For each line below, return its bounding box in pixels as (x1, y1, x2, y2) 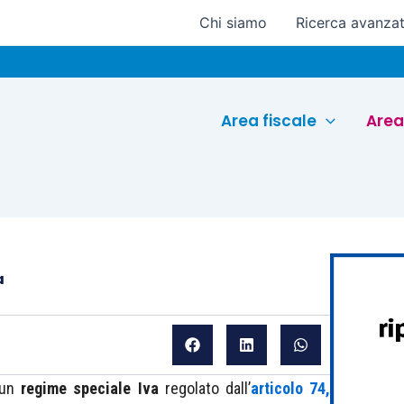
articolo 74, (250, 379, 331, 398)
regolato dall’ (158, 379, 251, 398)
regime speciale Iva (21, 379, 159, 398)
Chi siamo (199, 14, 267, 32)
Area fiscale (221, 109, 317, 132)
